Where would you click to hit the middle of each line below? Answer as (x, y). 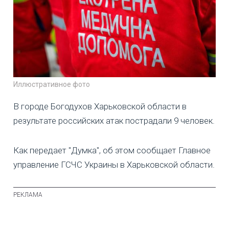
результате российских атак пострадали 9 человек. (114, 121)
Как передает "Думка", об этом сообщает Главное (112, 151)
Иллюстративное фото (52, 85)
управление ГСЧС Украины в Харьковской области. (114, 165)
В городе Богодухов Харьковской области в (100, 107)
